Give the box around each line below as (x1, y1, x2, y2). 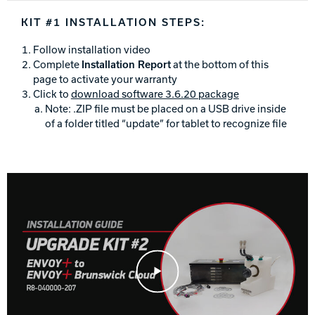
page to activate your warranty (32, 71, 177, 86)
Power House (157, 55, 221, 69)
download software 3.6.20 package (70, 86, 239, 101)
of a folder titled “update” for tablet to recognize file (44, 115, 287, 130)
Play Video (135, 249, 187, 264)
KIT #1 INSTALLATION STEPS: (21, 15, 205, 30)
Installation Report (81, 56, 171, 71)
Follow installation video (32, 41, 150, 56)
